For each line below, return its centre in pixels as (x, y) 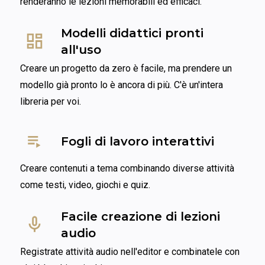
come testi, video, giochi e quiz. (85, 185)
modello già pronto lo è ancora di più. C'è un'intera (122, 85)
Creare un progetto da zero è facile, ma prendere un (126, 68)
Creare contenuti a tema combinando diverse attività (127, 168)
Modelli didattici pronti (132, 33)
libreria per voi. (51, 101)
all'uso (81, 49)
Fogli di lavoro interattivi (138, 141)
